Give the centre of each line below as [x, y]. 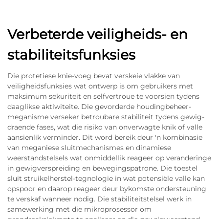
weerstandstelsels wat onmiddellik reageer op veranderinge [109, 158]
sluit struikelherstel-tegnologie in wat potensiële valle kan [106, 178]
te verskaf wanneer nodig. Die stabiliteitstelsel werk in [99, 199]
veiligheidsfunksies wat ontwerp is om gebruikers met [100, 86]
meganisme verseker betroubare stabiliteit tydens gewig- [106, 117]
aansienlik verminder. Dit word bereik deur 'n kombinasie [105, 137]
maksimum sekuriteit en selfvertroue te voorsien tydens [103, 96]
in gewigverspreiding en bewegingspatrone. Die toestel [102, 168]
